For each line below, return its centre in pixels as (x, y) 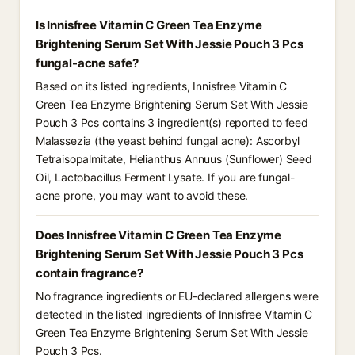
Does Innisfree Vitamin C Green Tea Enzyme (159, 235)
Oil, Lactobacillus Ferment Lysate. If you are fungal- (165, 177)
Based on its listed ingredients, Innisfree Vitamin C (162, 86)
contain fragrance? (90, 273)
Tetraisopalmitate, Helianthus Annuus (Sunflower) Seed (174, 159)
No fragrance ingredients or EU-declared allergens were (177, 296)
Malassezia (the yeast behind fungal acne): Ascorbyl (168, 141)
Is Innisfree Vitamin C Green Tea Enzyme (149, 25)
